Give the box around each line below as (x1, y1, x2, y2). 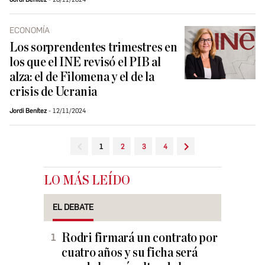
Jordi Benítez (9, 107, 47, 115)
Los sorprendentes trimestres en (9, 41, 177, 55)
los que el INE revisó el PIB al (9, 56, 161, 70)
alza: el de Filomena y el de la (9, 70, 154, 85)
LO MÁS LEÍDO (44, 174, 130, 188)
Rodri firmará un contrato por (62, 231, 218, 245)
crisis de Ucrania (9, 85, 98, 99)
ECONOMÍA (9, 25, 50, 36)
